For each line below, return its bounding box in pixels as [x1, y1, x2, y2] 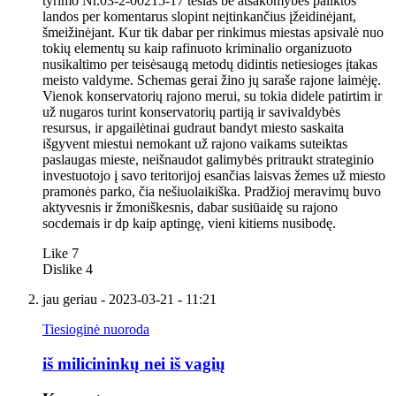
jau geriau [42, 291, 97, 307]
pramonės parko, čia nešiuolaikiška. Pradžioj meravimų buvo [42, 183, 381, 199]
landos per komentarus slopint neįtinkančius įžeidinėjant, [42, 8, 356, 24]
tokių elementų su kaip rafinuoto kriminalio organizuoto [42, 40, 352, 56]
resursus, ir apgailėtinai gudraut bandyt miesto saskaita [42, 119, 344, 135]
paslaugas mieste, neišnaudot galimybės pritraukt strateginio [42, 151, 374, 167]
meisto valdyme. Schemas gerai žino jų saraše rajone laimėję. [42, 72, 381, 88]
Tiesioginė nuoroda [42, 321, 149, 337]
